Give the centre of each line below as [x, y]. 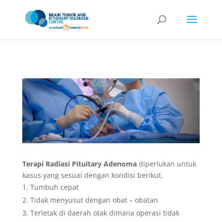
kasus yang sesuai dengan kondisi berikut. [93, 175]
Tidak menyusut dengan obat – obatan [95, 200]
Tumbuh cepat [54, 187]
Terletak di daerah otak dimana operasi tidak [105, 213]
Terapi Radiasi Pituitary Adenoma [79, 164]
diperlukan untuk [166, 164]
